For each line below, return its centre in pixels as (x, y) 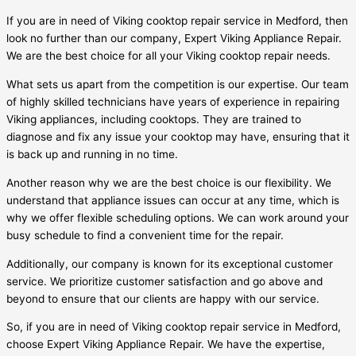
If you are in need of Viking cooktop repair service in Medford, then (177, 21)
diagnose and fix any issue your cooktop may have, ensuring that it (178, 137)
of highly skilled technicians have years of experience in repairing (173, 102)
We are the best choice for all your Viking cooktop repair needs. (168, 56)
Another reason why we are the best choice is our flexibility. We (169, 182)
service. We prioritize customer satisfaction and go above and (164, 281)
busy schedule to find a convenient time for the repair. (145, 235)
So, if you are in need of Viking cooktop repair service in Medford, (174, 327)
